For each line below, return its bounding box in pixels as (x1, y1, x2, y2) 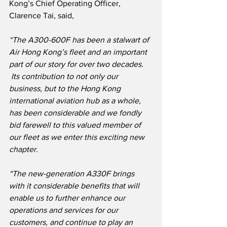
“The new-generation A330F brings (9, 169, 136, 178)
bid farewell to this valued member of (9, 121, 143, 130)
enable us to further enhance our (9, 194, 127, 203)
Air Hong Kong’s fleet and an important (9, 48, 149, 57)
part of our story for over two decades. (9, 60, 145, 69)
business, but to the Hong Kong (9, 84, 123, 93)
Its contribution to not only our (9, 72, 120, 81)
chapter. (9, 145, 38, 154)
